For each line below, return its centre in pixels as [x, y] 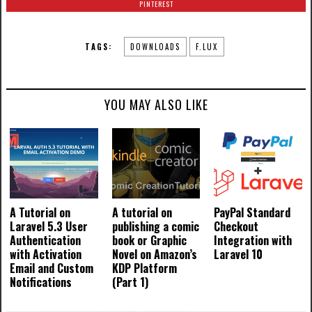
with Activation [45, 255]
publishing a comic [155, 227]
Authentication [45, 241]
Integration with [253, 241]
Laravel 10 [239, 255]
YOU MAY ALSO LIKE [156, 104]
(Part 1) [130, 282]
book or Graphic [149, 241]
